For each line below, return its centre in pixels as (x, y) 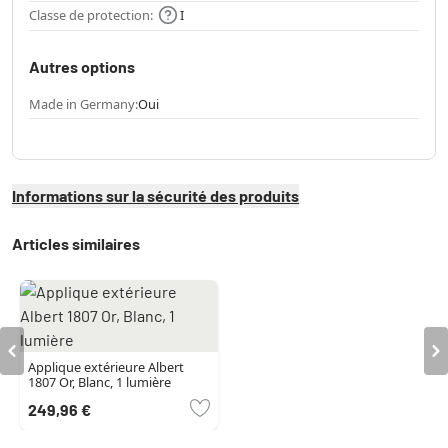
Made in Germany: (83, 104)
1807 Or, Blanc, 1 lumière (99, 382)
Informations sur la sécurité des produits (155, 196)
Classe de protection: (91, 14)
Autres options (82, 67)
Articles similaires (76, 244)
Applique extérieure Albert (106, 367)
